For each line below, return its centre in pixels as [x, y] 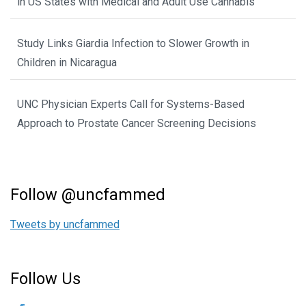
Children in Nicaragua [67, 63]
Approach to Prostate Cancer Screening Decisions [137, 124]
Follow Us [45, 279]
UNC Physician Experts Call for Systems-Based [131, 105]
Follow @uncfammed [88, 195]
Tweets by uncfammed [65, 225]
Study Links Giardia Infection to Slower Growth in [133, 44]
